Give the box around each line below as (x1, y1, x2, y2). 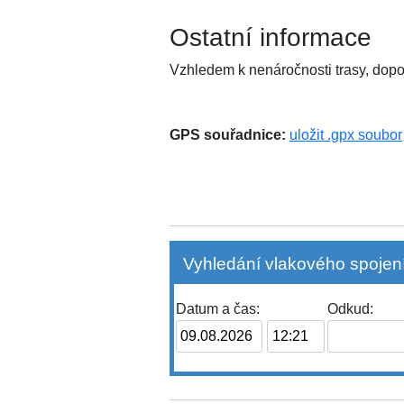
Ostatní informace (170, 23, 372, 51)
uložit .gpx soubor (289, 126, 402, 142)
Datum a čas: (175, 301, 260, 317)
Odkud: (327, 301, 374, 317)
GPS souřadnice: (170, 126, 286, 142)
